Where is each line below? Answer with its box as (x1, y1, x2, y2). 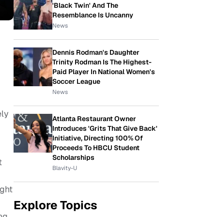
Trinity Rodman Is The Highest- (52, 58, 152, 66)
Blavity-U (52, 164, 77, 172)
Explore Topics (14, 198, 97, 213)
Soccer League (52, 77, 100, 86)
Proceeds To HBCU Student (52, 143, 139, 152)
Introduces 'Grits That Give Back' (52, 124, 157, 133)
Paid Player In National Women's (52, 67, 155, 76)
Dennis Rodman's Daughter (52, 48, 139, 57)
